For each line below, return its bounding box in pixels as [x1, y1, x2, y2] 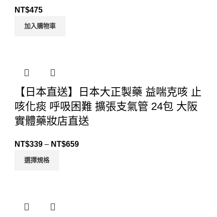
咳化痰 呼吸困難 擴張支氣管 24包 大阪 [15, 100, 198, 113]
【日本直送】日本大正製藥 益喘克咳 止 [15, 86, 201, 98]
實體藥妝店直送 [15, 115, 89, 127]
